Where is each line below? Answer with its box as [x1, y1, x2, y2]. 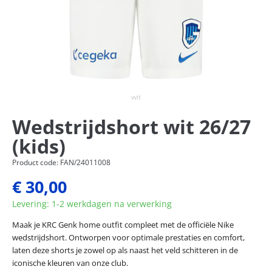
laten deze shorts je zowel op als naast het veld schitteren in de [12, 244, 238, 256]
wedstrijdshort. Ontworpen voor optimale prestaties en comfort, [12, 231, 245, 243]
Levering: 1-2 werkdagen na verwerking [12, 197, 172, 209]
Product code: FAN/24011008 [12, 157, 110, 168]
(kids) [12, 132, 66, 159]
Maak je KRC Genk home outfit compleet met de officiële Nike [12, 219, 234, 230]
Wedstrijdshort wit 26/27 [12, 113, 251, 140]
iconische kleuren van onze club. [12, 257, 128, 268]
